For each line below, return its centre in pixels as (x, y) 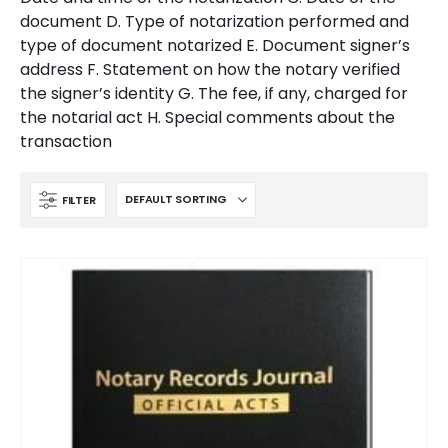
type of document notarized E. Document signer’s (215, 45)
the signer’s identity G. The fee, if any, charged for (214, 93)
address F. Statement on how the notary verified (210, 69)
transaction (66, 141)
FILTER (79, 199)
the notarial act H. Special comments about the (207, 117)
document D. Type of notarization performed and (214, 21)
